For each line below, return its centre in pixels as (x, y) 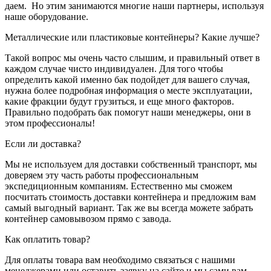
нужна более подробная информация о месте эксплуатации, (129, 90)
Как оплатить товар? (47, 239)
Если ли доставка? (43, 143)
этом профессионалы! (50, 123)
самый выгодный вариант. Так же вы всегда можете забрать (129, 207)
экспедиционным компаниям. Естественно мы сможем (119, 186)
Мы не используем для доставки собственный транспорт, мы (131, 164)
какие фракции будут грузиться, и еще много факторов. (119, 101)
